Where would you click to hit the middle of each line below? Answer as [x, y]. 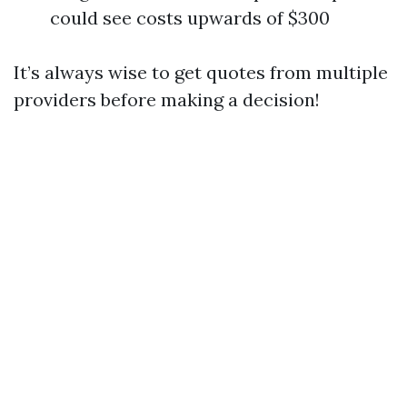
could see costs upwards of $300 [190, 18]
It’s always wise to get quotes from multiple [201, 72]
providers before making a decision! [167, 99]
